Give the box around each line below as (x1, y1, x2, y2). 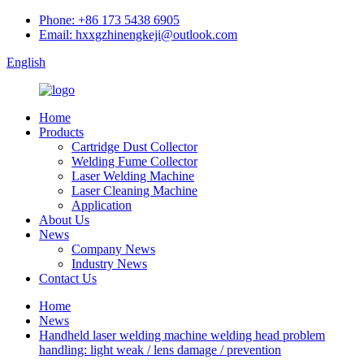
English (6, 55, 45, 69)
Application (71, 198, 132, 212)
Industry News (71, 257, 147, 271)
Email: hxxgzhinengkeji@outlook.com (39, 28, 237, 41)
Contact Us (39, 271, 97, 285)
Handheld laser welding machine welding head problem (39, 328, 325, 342)
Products (39, 125, 84, 139)
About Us (39, 213, 89, 227)
